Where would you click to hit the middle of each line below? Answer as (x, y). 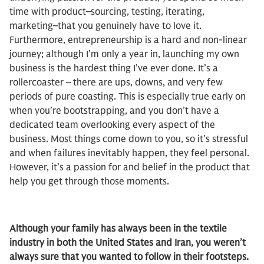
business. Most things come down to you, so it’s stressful (129, 139)
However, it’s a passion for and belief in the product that (130, 167)
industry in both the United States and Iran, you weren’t (128, 243)
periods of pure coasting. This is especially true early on (128, 97)
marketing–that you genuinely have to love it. (105, 26)
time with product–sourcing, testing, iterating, (107, 12)
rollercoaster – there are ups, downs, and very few (116, 82)
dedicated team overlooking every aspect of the (112, 125)
